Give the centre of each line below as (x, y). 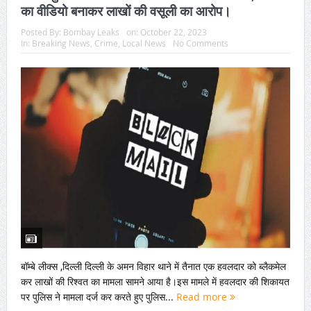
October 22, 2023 (173, 32)
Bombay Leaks (91, 32)
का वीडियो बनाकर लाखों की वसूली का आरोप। (126, 11)
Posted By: (42, 32)
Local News (144, 43)
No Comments (200, 43)
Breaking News (61, 43)
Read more (203, 296)
